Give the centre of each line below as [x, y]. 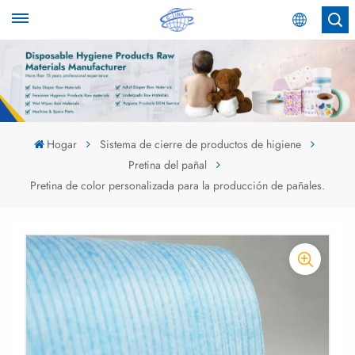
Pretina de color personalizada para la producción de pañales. [177, 185]
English [233, 97]
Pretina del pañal [168, 164]
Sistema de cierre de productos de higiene [201, 144]
